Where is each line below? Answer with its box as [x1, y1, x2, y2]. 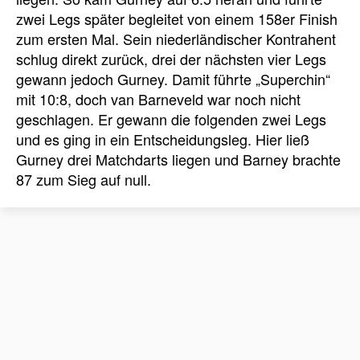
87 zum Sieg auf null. [16, 168, 151, 190]
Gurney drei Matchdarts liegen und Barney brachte [16, 148, 341, 170]
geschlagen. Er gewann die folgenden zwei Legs [16, 108, 326, 129]
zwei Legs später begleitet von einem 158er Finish [16, 7, 337, 29]
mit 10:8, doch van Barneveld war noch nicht [16, 88, 301, 109]
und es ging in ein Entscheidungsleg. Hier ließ [16, 128, 309, 149]
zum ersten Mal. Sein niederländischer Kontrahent [16, 27, 336, 49]
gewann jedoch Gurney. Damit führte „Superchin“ [16, 67, 330, 89]
